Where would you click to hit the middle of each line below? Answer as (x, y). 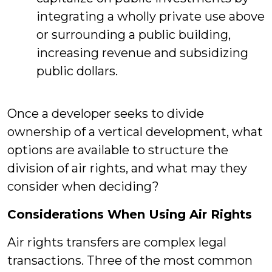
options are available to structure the (118, 150)
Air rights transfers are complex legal (117, 242)
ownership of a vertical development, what (135, 132)
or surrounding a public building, (134, 35)
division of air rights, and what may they (127, 168)
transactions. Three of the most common (130, 260)
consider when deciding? (83, 186)
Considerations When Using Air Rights (130, 214)
